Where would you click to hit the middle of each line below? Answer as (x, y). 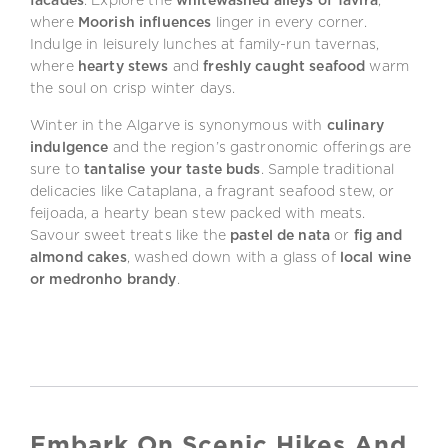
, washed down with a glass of (233, 256)
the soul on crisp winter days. (133, 88)
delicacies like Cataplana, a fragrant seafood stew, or (212, 190)
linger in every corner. (289, 22)
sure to (57, 168)
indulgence (69, 146)
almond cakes (78, 256)
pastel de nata (280, 234)
